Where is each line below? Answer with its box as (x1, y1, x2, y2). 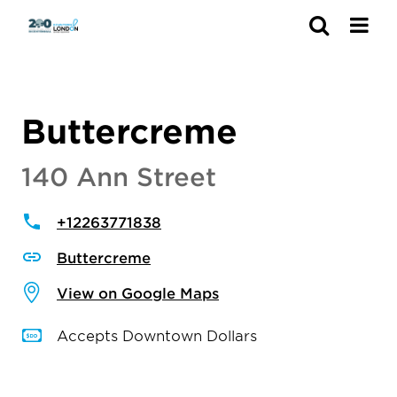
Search (252, 23, 296, 39)
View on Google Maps (57, 284, 219, 301)
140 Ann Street (21, 162, 216, 191)
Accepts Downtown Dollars (57, 326, 257, 344)
